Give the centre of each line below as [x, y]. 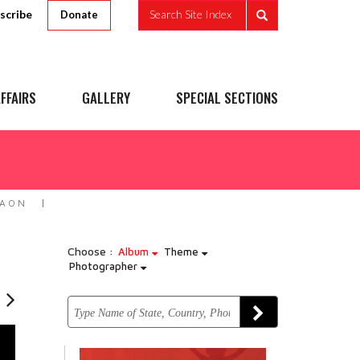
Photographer [104, 266]
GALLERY [106, 98]
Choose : [90, 251]
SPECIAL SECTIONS [227, 98]
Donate [79, 14]
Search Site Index [190, 14]
